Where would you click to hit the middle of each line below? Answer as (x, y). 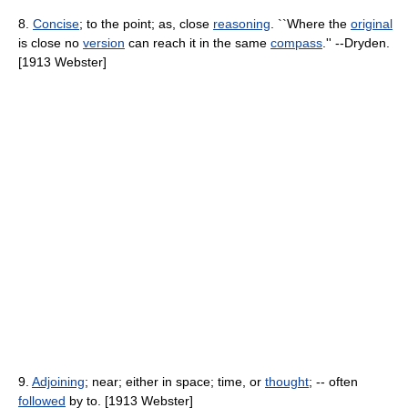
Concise (56, 24)
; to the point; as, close (146, 24)
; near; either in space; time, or (175, 382)
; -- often (333, 382)
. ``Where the (311, 24)
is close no (51, 43)
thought (287, 382)
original (372, 24)
